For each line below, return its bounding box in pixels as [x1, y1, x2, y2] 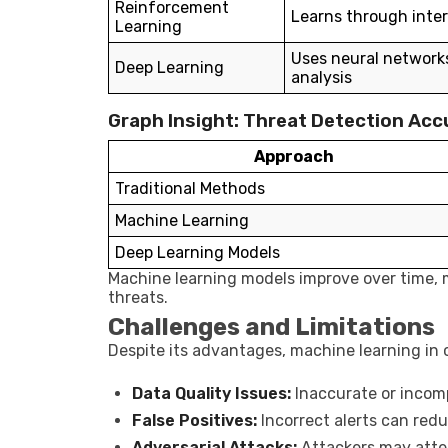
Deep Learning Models [115, 243, 280, 262]
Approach [254, 147, 334, 166]
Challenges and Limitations [108, 313, 435, 341]
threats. [108, 288, 168, 307]
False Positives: [132, 411, 257, 430]
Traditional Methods [115, 179, 265, 198]
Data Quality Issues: [132, 384, 291, 403]
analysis [291, 68, 352, 87]
